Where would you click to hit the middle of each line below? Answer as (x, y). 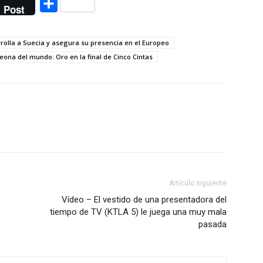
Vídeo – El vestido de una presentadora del (144, 200)
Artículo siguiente (198, 183)
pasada (213, 224)
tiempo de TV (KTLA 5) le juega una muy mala (138, 212)
